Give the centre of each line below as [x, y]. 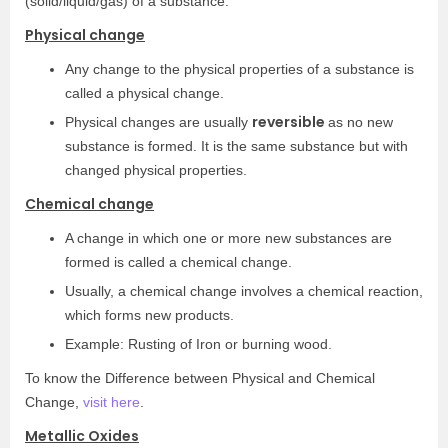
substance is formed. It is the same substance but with [236, 146]
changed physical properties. [156, 170]
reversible [290, 122]
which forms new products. [149, 315]
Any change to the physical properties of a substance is [239, 69]
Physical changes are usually [158, 122]
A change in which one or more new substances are [228, 238]
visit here [111, 402]
